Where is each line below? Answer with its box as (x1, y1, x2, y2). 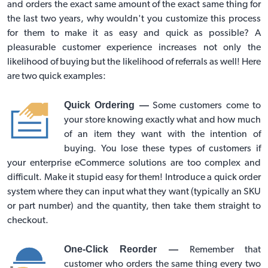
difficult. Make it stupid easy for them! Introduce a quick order (7, 172, 261, 182)
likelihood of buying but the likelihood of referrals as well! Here (7, 57, 261, 67)
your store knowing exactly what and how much (64, 115, 261, 125)
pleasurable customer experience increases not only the (7, 42, 261, 53)
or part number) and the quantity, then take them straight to (7, 201, 261, 211)
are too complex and (166, 158, 261, 168)
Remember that (189, 245, 261, 255)
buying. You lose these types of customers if (64, 144, 261, 154)
